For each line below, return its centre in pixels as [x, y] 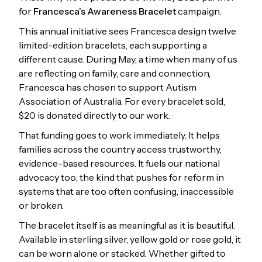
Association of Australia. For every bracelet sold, [122, 101]
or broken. [41, 205]
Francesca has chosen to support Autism [108, 87]
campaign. [199, 11]
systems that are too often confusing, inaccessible [126, 191]
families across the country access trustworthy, [120, 149]
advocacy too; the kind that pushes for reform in [121, 177]
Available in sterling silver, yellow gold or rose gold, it [130, 239]
